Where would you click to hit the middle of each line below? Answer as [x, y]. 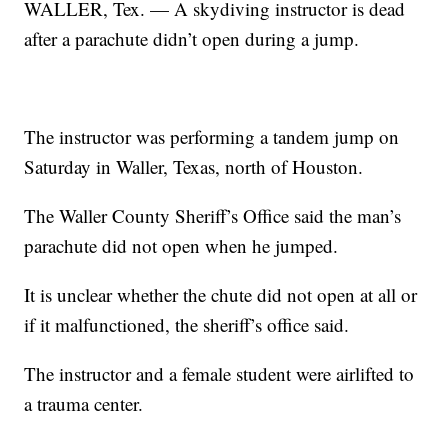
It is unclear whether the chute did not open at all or [221, 295]
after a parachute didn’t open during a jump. [192, 39]
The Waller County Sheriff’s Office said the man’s [213, 216]
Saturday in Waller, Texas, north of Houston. [194, 167]
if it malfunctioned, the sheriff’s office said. [187, 325]
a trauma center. [84, 404]
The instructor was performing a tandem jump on [212, 137]
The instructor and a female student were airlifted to [219, 374]
